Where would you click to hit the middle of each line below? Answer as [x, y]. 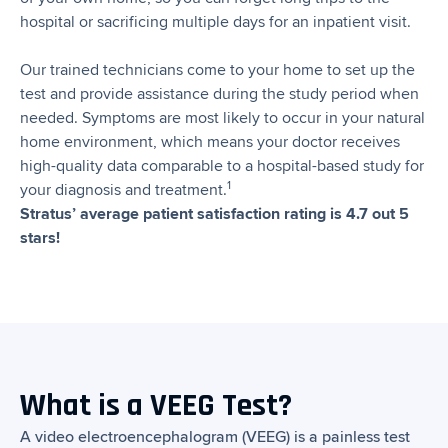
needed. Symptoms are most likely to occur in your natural [222, 118]
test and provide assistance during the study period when [219, 94]
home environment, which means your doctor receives [210, 142]
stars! [40, 238]
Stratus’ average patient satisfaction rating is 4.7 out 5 [214, 214]
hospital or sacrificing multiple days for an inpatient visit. [215, 22]
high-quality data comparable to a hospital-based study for [222, 166]
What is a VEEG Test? [156, 406]
